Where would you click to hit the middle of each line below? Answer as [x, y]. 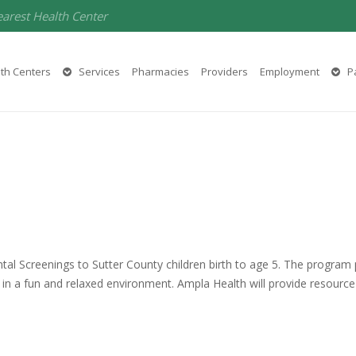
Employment [289, 72]
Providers [224, 72]
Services [99, 72]
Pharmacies [160, 72]
